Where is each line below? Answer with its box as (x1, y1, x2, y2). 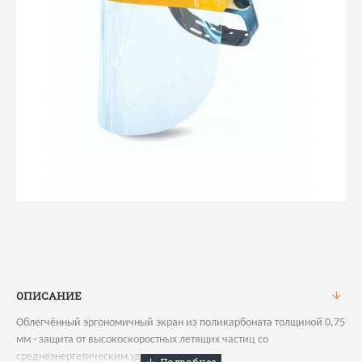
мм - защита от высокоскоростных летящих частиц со (16, 334, 268, 346)
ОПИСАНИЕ (16, 288, 82, 303)
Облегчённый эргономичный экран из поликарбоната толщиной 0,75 (16, 317, 345, 329)
